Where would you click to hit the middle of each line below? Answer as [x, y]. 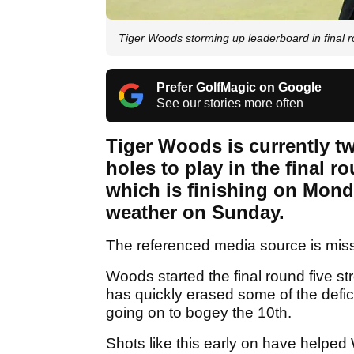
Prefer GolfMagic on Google [239, 88]
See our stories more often [230, 104]
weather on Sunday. [195, 213]
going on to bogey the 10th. [199, 313]
